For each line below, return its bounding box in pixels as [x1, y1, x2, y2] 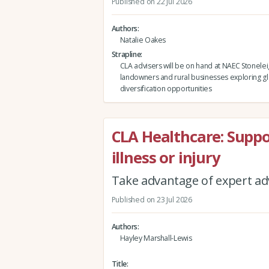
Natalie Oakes [119, 35, 166, 45]
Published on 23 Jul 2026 [111, 194, 192, 205]
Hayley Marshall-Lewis [119, 233, 192, 244]
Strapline [111, 49, 141, 60]
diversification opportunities [119, 83, 212, 94]
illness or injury [111, 147, 220, 168]
